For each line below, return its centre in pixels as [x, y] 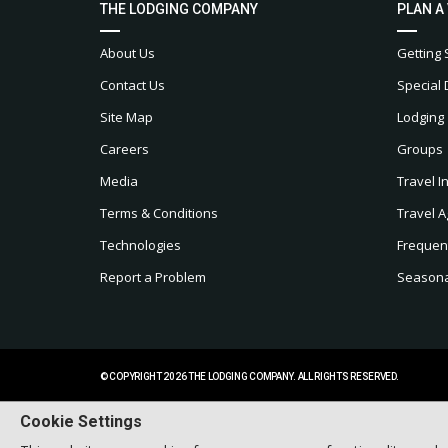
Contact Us [132, 84]
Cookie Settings [81, 421]
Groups [419, 148]
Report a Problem [153, 276]
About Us [127, 52]
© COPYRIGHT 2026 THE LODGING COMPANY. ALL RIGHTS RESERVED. [249, 376]
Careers [124, 148]
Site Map [126, 116]
